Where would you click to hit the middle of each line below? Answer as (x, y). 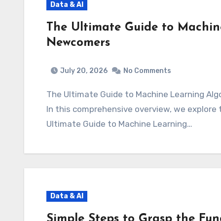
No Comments (147, 71)
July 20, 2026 (84, 71)
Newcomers (78, 43)
